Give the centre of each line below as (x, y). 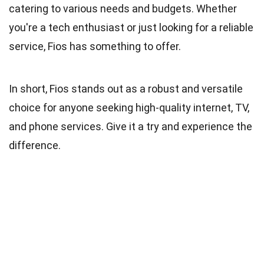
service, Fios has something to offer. (95, 46)
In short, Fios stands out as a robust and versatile (126, 88)
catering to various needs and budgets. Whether (123, 8)
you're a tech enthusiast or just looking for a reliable (131, 27)
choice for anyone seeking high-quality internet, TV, (129, 107)
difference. (35, 145)
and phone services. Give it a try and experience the (131, 126)
